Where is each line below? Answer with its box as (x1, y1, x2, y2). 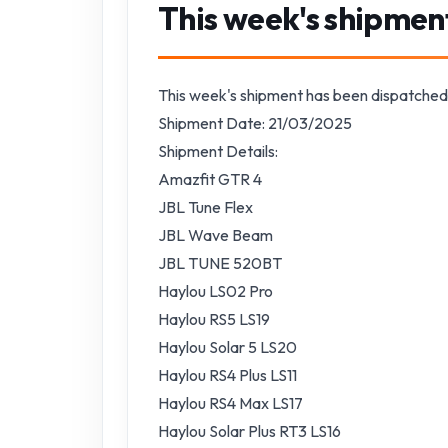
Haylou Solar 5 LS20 (158, 337, 297, 357)
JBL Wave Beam (158, 225, 273, 245)
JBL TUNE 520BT (158, 253, 282, 273)
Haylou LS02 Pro (158, 281, 273, 301)
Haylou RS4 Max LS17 (158, 393, 303, 413)
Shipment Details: (158, 141, 278, 161)
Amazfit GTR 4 (158, 169, 262, 189)
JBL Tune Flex (158, 197, 253, 217)
